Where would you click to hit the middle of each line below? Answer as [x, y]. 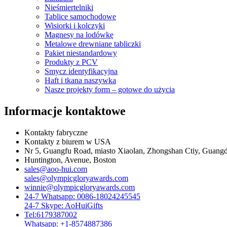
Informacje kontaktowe [65, 111]
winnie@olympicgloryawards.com [80, 187]
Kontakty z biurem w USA [68, 141]
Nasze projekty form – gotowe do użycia [110, 90]
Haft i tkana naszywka [80, 81]
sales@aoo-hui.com [56, 169]
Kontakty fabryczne [56, 132]
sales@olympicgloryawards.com [76, 178]
